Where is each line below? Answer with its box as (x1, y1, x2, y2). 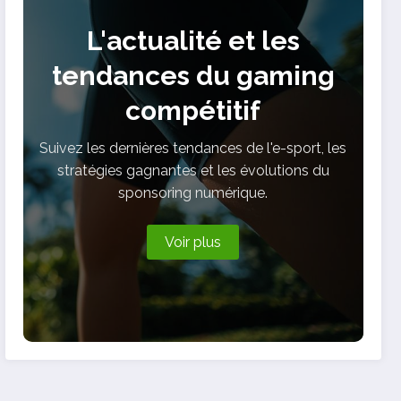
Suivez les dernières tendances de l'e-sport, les (39, 139, 347, 157)
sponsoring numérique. (118, 183, 269, 201)
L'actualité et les (86, 24, 300, 56)
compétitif (125, 94, 261, 126)
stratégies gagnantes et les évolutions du (56, 161, 329, 179)
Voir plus (165, 233, 222, 251)
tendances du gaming (51, 59, 335, 91)
